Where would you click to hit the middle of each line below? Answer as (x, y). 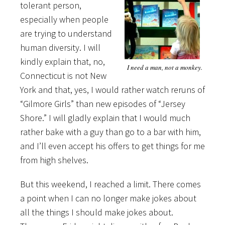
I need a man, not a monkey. (165, 67)
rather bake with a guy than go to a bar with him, (110, 132)
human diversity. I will (60, 47)
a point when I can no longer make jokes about (108, 198)
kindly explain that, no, (63, 61)
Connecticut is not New (63, 75)
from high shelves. (54, 160)
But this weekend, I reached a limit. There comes (110, 184)
